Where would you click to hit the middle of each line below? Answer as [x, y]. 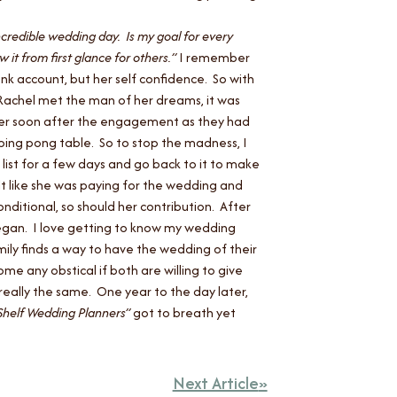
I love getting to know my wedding [135, 227]
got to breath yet [183, 312]
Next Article [215, 383]
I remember [215, 57]
